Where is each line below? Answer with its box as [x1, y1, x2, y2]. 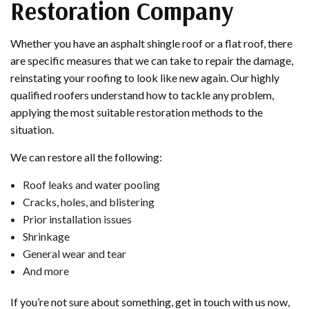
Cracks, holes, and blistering [22, 195, 154, 209]
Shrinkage [22, 230, 70, 243]
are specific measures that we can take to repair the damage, [10, 54, 293, 68]
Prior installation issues [22, 212, 132, 226]
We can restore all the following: [10, 150, 162, 164]
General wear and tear [22, 247, 126, 261]
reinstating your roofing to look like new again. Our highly [10, 71, 279, 85]
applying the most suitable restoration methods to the [10, 106, 263, 119]
